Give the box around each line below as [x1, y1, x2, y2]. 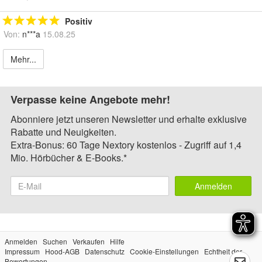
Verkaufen [73, 236, 105, 247]
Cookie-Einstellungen [130, 246, 199, 257]
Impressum [5, 246, 40, 257]
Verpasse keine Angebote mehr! [11, 92, 170, 108]
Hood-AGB [45, 246, 80, 257]
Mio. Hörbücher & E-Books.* [11, 151, 127, 165]
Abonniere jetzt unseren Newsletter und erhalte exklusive [11, 112, 247, 126]
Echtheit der [204, 246, 242, 257]
